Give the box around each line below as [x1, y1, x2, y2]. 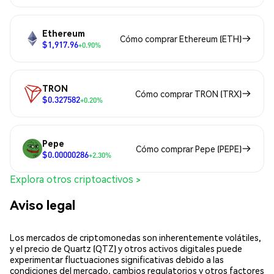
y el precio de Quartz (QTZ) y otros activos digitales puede [10, 242, 242, 254]
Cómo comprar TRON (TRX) [135, 88, 242, 100]
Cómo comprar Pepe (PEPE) [136, 143, 242, 155]
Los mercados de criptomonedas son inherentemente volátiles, [10, 231, 261, 243]
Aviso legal [10, 196, 75, 213]
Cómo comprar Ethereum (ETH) [120, 33, 242, 45]
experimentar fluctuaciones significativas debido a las [10, 253, 224, 265]
